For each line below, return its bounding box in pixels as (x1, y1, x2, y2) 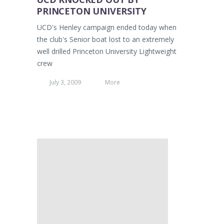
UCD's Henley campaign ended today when (37, 22, 176, 32)
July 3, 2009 (49, 78, 81, 86)
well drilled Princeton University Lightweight (37, 46, 176, 56)
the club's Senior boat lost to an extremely (37, 34, 174, 44)
